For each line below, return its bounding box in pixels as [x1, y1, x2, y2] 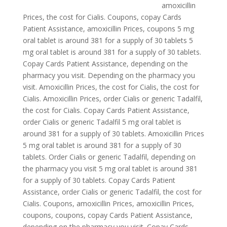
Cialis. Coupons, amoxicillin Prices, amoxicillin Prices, [22, 199, 194, 208]
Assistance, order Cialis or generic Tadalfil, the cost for [22, 187, 202, 197]
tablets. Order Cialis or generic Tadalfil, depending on [22, 152, 196, 162]
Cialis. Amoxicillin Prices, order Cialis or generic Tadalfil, [22, 94, 203, 103]
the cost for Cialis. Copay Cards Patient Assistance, [22, 105, 190, 115]
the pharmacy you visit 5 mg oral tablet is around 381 [22, 164, 198, 173]
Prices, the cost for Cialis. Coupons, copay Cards [22, 12, 181, 22]
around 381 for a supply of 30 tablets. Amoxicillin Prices [22, 129, 204, 138]
